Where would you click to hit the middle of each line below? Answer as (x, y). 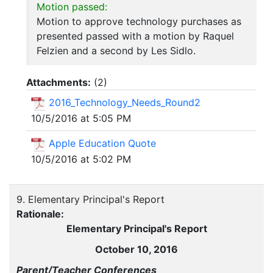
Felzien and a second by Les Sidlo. (116, 51)
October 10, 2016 (136, 250)
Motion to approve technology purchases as (139, 22)
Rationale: (41, 214)
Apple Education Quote (102, 143)
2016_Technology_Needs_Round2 (125, 103)
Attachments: (58, 83)
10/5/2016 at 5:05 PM (81, 118)
